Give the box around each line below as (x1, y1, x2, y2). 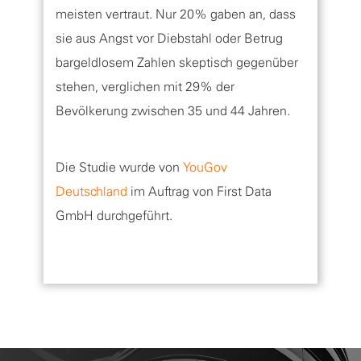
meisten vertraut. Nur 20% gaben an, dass (56, 6, 296, 22)
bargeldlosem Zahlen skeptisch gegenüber (56, 54, 298, 70)
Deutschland (56, 183, 127, 199)
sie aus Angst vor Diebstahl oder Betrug (56, 30, 283, 46)
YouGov (183, 159, 227, 175)
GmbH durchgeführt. (56, 207, 172, 223)
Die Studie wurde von (56, 159, 183, 175)
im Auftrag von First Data (127, 183, 272, 199)
